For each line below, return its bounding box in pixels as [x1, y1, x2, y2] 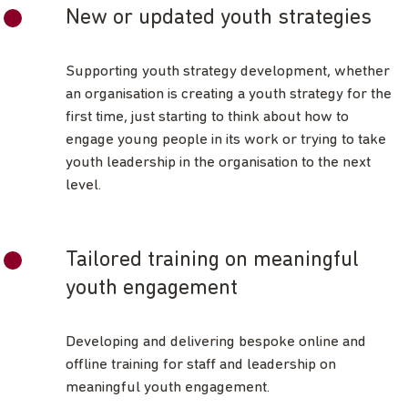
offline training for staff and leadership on [66, 357, 336, 373]
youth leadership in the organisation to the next [66, 155, 371, 171]
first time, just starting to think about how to [66, 109, 349, 126]
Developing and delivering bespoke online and [66, 334, 366, 351]
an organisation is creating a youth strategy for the [66, 87, 392, 103]
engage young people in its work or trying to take [66, 132, 386, 148]
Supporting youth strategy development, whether [66, 64, 390, 80]
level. [66, 178, 101, 194]
